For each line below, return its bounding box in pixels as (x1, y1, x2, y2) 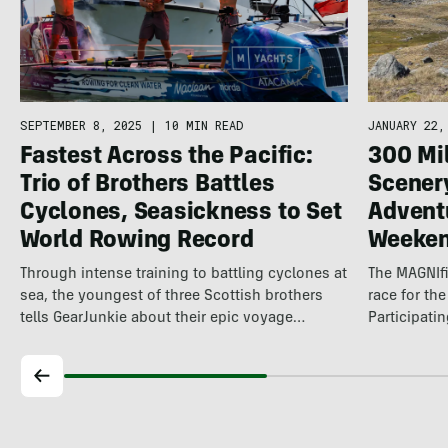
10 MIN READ (164, 116, 243, 133)
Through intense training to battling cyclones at (19, 266, 347, 282)
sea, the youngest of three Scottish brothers (19, 288, 323, 304)
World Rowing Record (19, 229, 254, 254)
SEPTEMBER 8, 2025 (19, 116, 142, 133)
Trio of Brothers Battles (19, 173, 275, 198)
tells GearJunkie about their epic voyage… (19, 310, 305, 326)
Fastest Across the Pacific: (19, 145, 313, 170)
